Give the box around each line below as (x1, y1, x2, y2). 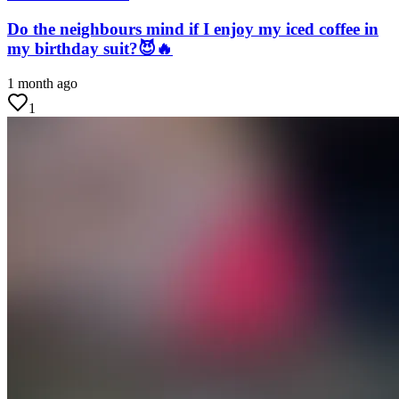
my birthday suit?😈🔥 (7, 38, 173, 58)
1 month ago (7, 75, 77, 91)
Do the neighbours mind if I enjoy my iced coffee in (7, 19, 379, 38)
